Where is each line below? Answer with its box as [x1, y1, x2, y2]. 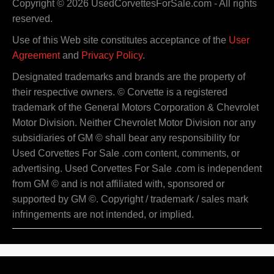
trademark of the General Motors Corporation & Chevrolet [12, 102, 259, 113]
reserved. [12, 13, 53, 24]
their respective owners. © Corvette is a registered [12, 87, 228, 98]
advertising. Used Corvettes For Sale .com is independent [12, 163, 262, 174]
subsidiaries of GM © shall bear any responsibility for [12, 133, 240, 144]
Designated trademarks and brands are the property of [12, 72, 245, 83]
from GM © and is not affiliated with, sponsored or [12, 179, 224, 190]
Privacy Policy [81, 50, 143, 61]
